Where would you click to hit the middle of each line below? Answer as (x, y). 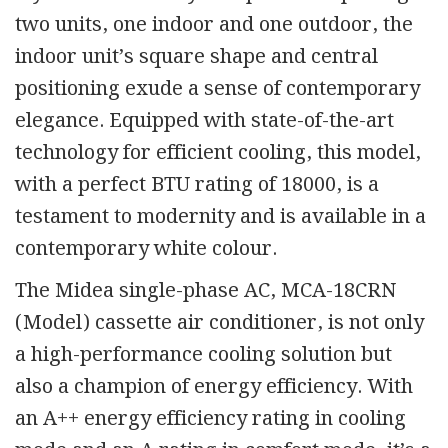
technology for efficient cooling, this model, (218, 152)
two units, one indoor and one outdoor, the (214, 24)
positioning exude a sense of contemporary (217, 88)
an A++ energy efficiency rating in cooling (210, 418)
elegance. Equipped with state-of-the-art (204, 120)
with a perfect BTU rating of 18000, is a (197, 184)
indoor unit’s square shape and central (196, 56)
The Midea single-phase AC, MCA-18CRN (205, 290)
